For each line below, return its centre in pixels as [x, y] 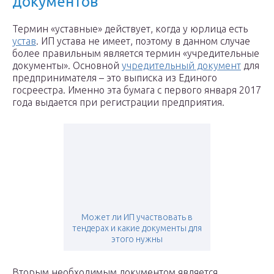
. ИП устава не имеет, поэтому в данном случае [143, 41]
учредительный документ [181, 66]
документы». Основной [67, 66]
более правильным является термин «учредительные [136, 54]
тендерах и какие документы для [137, 228]
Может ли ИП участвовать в [137, 217]
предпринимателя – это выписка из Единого [115, 78]
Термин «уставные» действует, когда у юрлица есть [130, 29]
